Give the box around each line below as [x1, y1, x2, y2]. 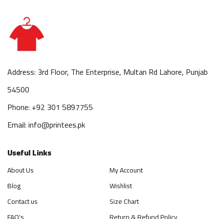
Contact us [7, 195, 38, 208]
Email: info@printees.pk [7, 117, 85, 132]
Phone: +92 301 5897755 [7, 99, 93, 114]
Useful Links [7, 145, 51, 160]
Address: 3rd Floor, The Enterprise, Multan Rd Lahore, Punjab [7, 64, 208, 79]
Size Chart [109, 195, 139, 208]
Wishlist [109, 179, 132, 192]
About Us [7, 163, 34, 176]
